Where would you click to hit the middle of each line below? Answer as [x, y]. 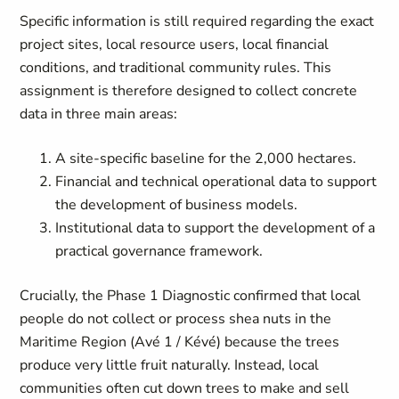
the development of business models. [177, 205]
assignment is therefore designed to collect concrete [189, 91]
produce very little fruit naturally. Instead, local [170, 365]
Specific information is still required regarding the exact [197, 21]
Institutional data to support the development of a [216, 228]
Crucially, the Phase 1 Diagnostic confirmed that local [191, 296]
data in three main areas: [99, 114]
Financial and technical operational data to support [216, 182]
